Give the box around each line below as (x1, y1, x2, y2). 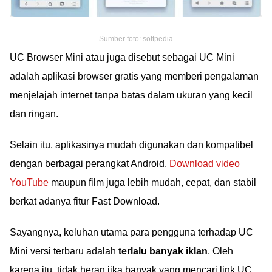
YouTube (10, 177, 49, 188)
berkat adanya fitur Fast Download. (10, 195, 160, 206)
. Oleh (208, 245, 233, 256)
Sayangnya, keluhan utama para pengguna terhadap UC (10, 226, 253, 237)
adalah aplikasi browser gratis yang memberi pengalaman (10, 70, 259, 81)
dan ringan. (10, 108, 58, 119)
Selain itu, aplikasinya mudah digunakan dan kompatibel (10, 139, 253, 150)
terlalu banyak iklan (118, 245, 208, 256)
